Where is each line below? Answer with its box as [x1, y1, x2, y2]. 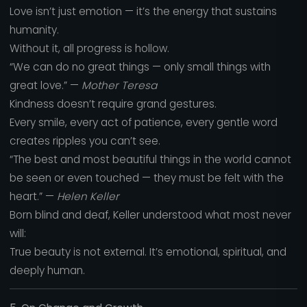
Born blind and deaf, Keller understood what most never [9, 207, 291, 222]
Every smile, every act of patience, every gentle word [9, 114, 278, 130]
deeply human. [9, 262, 85, 278]
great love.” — [9, 77, 82, 93]
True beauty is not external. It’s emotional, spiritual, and [9, 244, 286, 259]
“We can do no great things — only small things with [9, 59, 271, 74]
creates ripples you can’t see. [9, 133, 160, 148]
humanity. [9, 22, 59, 37]
